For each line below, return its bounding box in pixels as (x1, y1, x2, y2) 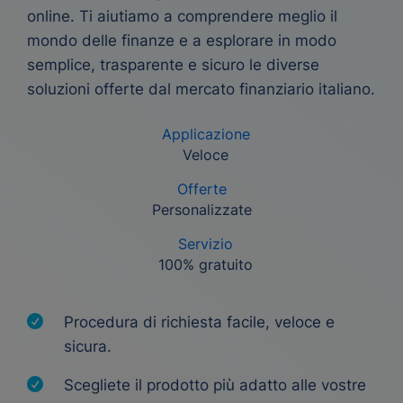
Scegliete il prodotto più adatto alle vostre (64, 376, 366, 394)
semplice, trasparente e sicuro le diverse (27, 56, 319, 74)
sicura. (64, 337, 112, 355)
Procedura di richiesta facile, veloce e (64, 313, 335, 331)
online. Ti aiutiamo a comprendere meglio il (27, 7, 337, 25)
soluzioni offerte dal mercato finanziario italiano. (27, 80, 375, 98)
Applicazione (161, 125, 250, 143)
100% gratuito (158, 255, 253, 273)
